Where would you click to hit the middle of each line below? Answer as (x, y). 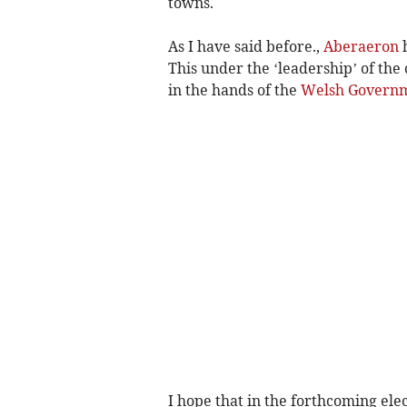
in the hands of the (234, 90)
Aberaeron (361, 46)
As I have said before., (245, 46)
